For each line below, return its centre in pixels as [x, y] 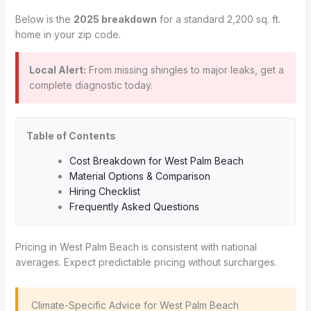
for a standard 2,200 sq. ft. [218, 19]
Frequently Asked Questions [134, 207]
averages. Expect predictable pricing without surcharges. [146, 262]
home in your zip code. [68, 34]
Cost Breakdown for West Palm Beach [156, 161]
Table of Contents [71, 136]
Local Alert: [57, 70]
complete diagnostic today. [91, 85]
